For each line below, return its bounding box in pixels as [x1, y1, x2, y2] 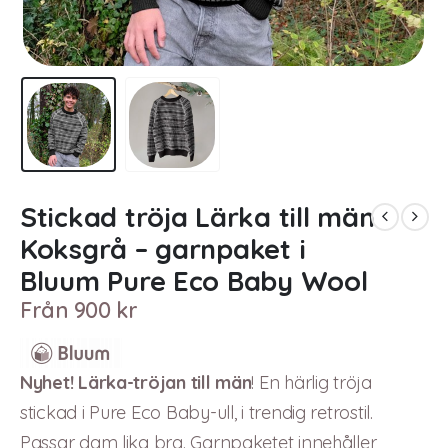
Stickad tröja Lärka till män [20, 200, 375, 235]
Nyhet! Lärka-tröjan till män [20, 371, 252, 395]
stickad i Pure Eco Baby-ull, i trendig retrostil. [20, 401, 373, 425]
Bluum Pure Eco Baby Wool [20, 264, 368, 299]
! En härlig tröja [251, 371, 372, 395]
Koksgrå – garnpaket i [20, 232, 306, 267]
